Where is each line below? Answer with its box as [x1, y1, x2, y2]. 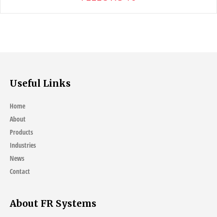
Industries [10, 140, 36, 150]
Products [10, 127, 33, 137]
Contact [10, 167, 30, 176]
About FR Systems [10, 197, 96, 209]
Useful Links [10, 77, 71, 90]
